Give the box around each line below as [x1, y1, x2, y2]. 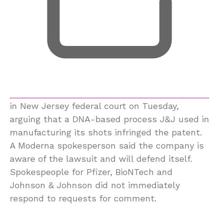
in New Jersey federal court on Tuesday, [10, 100, 179, 111]
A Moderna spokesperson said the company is [10, 140, 204, 151]
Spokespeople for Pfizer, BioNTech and [10, 166, 173, 177]
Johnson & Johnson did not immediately [10, 179, 180, 190]
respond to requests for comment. [10, 193, 156, 203]
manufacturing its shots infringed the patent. [10, 127, 202, 137]
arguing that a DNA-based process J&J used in [10, 113, 209, 124]
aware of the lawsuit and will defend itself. [10, 153, 192, 164]
